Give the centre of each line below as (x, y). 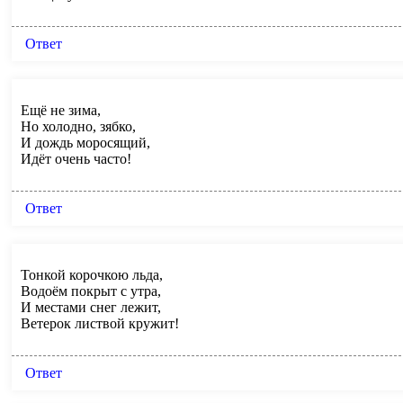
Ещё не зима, (61, 110)
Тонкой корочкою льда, (92, 274)
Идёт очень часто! (76, 158)
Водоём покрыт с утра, (91, 291)
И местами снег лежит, (91, 307)
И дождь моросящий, (85, 142)
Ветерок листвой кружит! (100, 323)
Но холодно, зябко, (78, 126)
